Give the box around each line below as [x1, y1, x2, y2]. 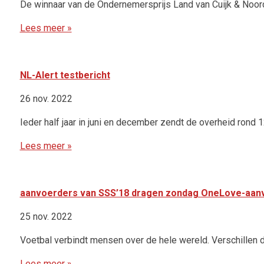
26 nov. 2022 [19, 93, 72, 105]
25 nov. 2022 [19, 211, 72, 223]
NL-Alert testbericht [19, 70, 110, 81]
